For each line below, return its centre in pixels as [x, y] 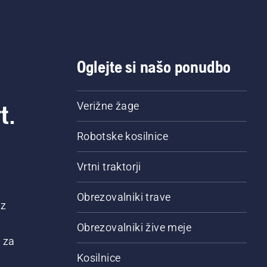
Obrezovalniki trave [124, 197]
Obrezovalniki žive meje [134, 228]
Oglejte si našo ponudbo [154, 67]
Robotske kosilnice [122, 136]
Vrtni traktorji [109, 167]
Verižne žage [108, 106]
